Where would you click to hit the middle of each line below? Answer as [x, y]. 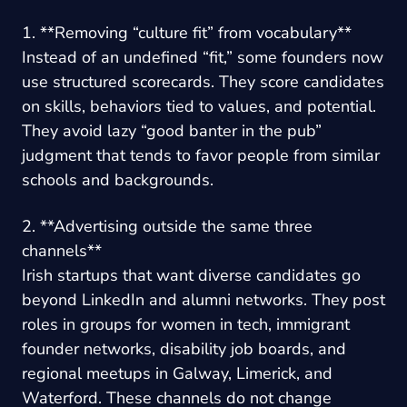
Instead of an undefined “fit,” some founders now [203, 57]
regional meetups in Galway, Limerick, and [177, 373]
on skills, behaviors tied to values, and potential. [199, 106]
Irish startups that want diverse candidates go [191, 275]
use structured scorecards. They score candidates [203, 81]
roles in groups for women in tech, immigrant [186, 324]
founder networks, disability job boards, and [184, 348]
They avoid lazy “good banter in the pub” [172, 130]
